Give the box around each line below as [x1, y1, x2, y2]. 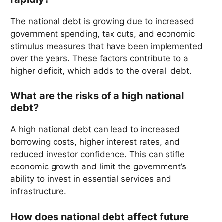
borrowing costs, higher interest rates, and [10, 137, 180, 147]
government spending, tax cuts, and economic [10, 28, 195, 39]
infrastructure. [10, 186, 66, 197]
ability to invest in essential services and [10, 174, 171, 184]
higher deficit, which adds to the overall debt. [10, 65, 192, 76]
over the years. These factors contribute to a [10, 53, 188, 63]
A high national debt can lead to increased [10, 124, 180, 135]
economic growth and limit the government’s [10, 162, 186, 172]
